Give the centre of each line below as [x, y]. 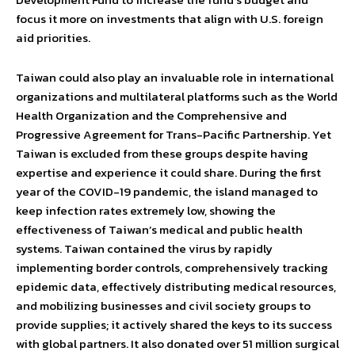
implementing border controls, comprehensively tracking [172, 268]
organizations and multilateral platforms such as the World [177, 97]
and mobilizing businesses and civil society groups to [163, 306]
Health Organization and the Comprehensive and [151, 116]
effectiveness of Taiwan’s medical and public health [159, 230]
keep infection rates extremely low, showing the [146, 211]
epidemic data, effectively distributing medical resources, [176, 287]
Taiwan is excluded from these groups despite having [162, 154]
